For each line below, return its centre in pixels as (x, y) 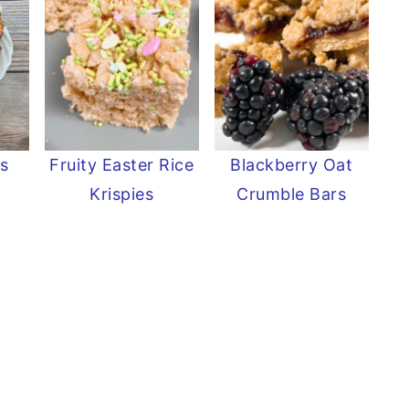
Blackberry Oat (292, 165)
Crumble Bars (292, 194)
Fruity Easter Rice (122, 165)
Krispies (122, 194)
